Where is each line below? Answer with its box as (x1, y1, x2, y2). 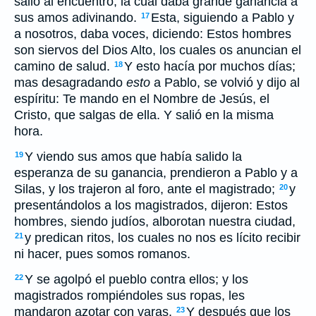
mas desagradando (14, 75, 126, 90)
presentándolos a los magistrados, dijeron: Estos (14, 198, 288, 212)
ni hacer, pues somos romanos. (14, 247, 190, 261)
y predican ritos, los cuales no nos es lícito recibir (25, 231, 300, 245)
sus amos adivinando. (14, 11, 140, 25)
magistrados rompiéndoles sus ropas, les (14, 288, 245, 303)
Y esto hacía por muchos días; (124, 59, 296, 73)
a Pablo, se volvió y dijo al (150, 75, 300, 90)
